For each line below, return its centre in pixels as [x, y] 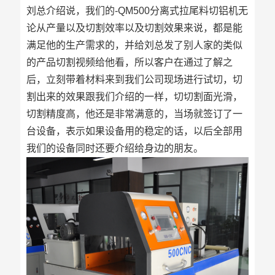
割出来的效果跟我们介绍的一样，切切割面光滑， [134, 97]
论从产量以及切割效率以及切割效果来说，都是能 [134, 28]
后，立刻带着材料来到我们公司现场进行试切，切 [134, 79]
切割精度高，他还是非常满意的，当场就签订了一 [134, 114]
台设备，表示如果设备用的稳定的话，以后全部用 [134, 131]
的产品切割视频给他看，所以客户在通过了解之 [129, 62]
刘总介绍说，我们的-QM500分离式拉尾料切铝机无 [137, 11]
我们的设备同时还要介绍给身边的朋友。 [114, 148]
